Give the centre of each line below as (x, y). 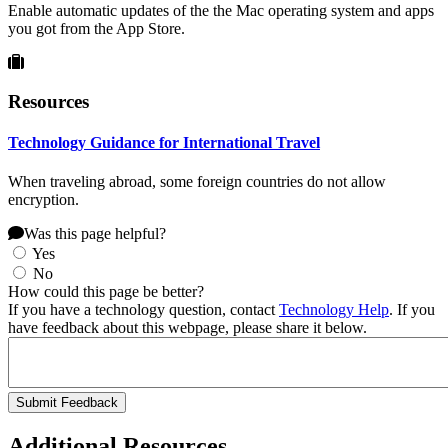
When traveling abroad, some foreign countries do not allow (197, 182)
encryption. (45, 200)
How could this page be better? (106, 292)
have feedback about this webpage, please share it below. (187, 328)
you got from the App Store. (96, 28)
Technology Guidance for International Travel (164, 142)
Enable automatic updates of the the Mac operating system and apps (221, 10)
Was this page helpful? (95, 234)
